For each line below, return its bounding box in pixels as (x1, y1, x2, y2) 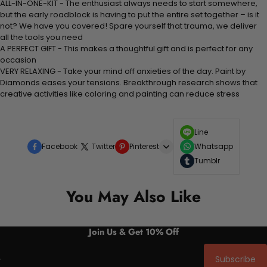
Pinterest (129, 141, 159, 151)
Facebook (42, 141, 77, 151)
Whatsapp (194, 141, 233, 151)
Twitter (92, 141, 115, 151)
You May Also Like (66, 185, 201, 208)
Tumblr (194, 155, 220, 166)
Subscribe (215, 253, 256, 266)
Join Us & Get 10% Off (88, 225, 179, 238)
